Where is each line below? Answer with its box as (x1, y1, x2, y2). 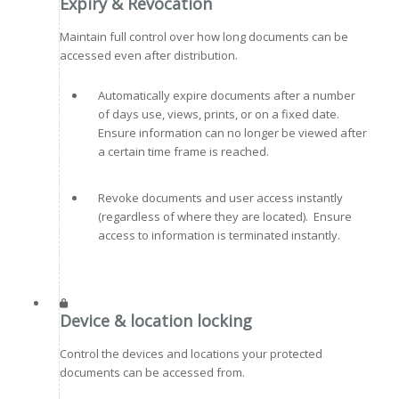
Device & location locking (59, 310, 252, 332)
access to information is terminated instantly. (97, 227, 340, 244)
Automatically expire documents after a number (97, 87, 355, 104)
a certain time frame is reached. (97, 143, 269, 160)
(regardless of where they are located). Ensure (97, 208, 352, 225)
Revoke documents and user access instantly (97, 190, 343, 207)
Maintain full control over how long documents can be (59, 28, 348, 45)
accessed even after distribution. (59, 47, 238, 64)
